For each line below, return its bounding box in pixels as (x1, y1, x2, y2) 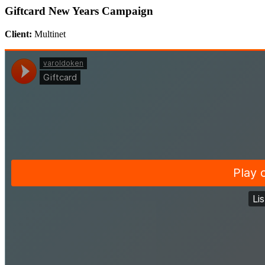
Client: (5, 28, 32, 39)
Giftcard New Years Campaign (5, 5, 153, 17)
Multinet (32, 28, 66, 39)
